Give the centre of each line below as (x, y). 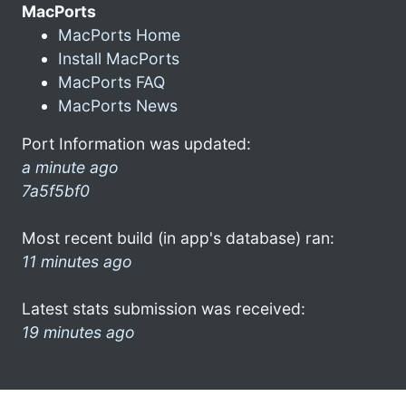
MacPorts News (118, 105)
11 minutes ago (77, 261)
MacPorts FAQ (111, 82)
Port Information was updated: (136, 143)
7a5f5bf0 (56, 190)
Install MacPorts (119, 58)
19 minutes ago (78, 332)
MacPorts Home (119, 34)
